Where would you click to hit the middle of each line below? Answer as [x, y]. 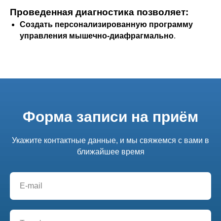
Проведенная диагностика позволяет [98, 12]
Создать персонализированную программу [106, 24]
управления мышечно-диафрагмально [97, 36]
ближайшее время [110, 152]
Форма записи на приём [110, 117]
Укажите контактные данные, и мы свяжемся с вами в [110, 140]
